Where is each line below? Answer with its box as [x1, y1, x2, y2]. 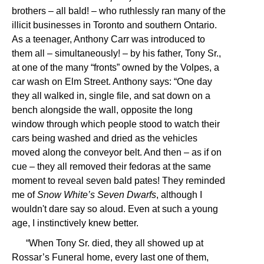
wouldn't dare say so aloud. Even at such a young [12, 204, 218, 214]
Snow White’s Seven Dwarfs [37, 190, 156, 200]
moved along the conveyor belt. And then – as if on [12, 147, 222, 157]
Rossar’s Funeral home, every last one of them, [12, 252, 209, 262]
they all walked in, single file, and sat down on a [12, 91, 210, 101]
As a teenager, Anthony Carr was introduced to [12, 34, 205, 44]
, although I [156, 190, 202, 200]
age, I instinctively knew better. [12, 218, 138, 228]
